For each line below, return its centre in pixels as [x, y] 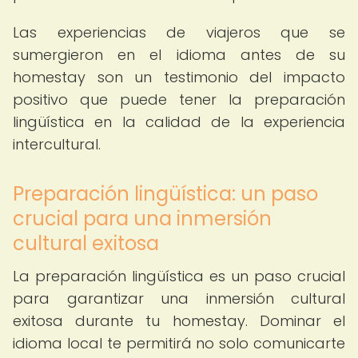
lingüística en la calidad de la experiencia [179, 122]
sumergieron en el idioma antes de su [179, 55]
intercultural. [57, 144]
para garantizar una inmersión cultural [179, 298]
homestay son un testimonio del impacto [179, 77]
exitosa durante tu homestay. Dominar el [179, 321]
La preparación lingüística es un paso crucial [179, 276]
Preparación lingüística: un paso [165, 194]
